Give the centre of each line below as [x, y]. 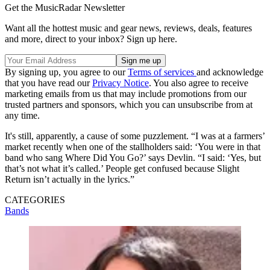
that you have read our [49, 83]
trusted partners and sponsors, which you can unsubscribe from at [129, 105]
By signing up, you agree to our [66, 72]
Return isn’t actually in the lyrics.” [70, 180]
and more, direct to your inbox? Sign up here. [91, 39]
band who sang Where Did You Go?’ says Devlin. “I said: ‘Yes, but [133, 158]
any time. [22, 116]
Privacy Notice [121, 83]
